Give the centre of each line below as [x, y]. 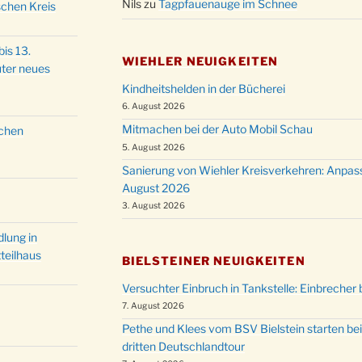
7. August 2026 [153, 306]
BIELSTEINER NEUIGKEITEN [213, 260]
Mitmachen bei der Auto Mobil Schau [217, 129]
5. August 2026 [154, 147]
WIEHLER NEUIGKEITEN [200, 61]
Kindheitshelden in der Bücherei [203, 89]
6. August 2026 [154, 107]
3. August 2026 [154, 206]
